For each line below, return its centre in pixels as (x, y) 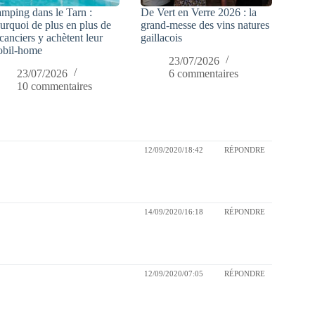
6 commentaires (204, 73)
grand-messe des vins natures (205, 25)
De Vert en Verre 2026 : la (199, 13)
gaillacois (162, 38)
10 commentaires (55, 86)
